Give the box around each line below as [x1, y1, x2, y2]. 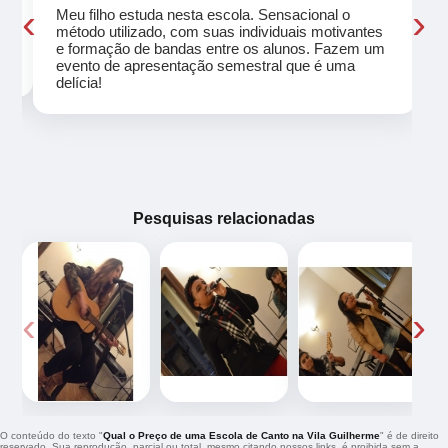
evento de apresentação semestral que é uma [55, 56, 355, 74]
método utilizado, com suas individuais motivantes [55, 22, 383, 40]
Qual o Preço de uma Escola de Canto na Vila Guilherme [103, 429, 380, 441]
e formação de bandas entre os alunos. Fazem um [55, 39, 385, 57]
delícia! [55, 73, 102, 91]
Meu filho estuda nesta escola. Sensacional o [55, 5, 350, 23]
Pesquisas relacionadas [133, 208, 315, 227]
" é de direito [380, 429, 439, 441]
